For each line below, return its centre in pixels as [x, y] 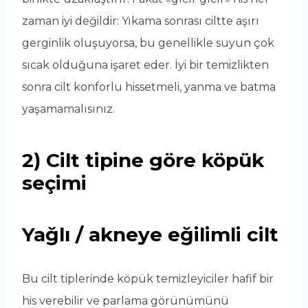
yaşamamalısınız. [68, 109]
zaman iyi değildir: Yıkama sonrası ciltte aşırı [141, 21]
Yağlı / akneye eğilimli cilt [150, 235]
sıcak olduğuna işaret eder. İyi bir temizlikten [145, 65]
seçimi [54, 183]
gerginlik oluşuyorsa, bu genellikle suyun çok [148, 43]
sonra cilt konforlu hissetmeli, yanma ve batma [149, 87]
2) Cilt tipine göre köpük [143, 161]
